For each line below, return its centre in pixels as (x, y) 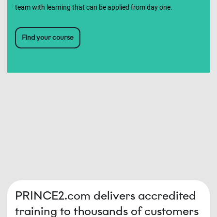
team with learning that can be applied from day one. (94, 7)
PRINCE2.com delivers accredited (106, 195)
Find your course (48, 38)
